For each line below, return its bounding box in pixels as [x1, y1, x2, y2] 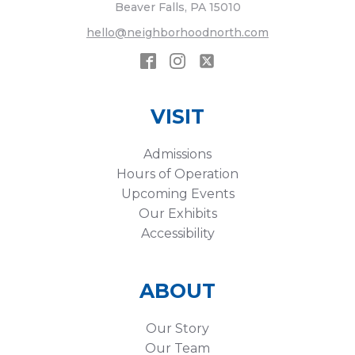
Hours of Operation [116, 166, 239, 181]
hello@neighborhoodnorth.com [86, 25, 269, 40]
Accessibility [140, 225, 215, 241]
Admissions [143, 146, 212, 162]
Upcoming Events [120, 185, 235, 201]
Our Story [146, 320, 209, 336]
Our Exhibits [138, 205, 217, 221]
